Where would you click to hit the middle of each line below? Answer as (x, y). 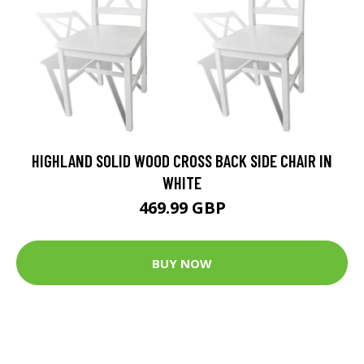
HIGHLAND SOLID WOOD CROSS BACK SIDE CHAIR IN (182, 160)
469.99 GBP (182, 208)
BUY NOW (182, 263)
